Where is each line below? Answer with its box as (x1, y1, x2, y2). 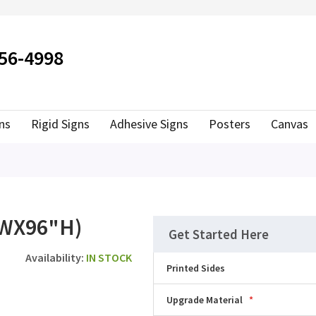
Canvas (271, 115, 308, 132)
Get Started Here (169, 226, 269, 243)
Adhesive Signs (110, 115, 188, 132)
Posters (209, 115, 250, 132)
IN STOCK (86, 250, 132, 265)
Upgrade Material (166, 293, 243, 307)
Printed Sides (166, 262, 226, 275)
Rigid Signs (31, 115, 90, 132)
